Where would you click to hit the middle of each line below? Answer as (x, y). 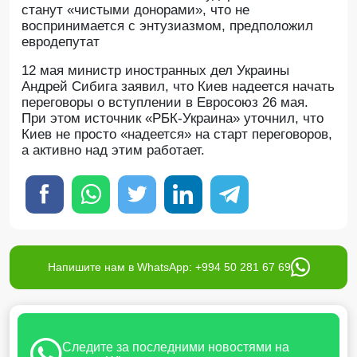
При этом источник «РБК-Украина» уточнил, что (173, 118)
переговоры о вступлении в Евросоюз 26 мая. (165, 102)
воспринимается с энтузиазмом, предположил (167, 26)
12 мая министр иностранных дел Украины (155, 71)
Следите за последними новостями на (176, 347)
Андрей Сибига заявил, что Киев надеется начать (178, 86)
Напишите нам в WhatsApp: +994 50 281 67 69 (169, 267)
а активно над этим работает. (113, 150)
